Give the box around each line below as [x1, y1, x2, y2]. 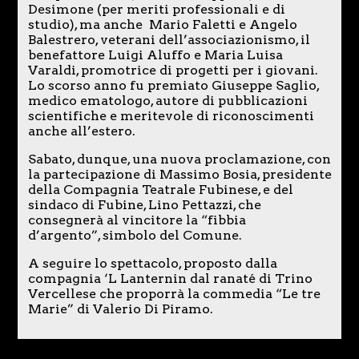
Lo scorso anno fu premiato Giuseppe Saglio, [27, 77, 319, 93]
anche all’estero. [27, 123, 135, 139]
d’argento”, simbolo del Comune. [27, 227, 242, 243]
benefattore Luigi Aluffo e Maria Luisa [27, 46, 283, 63]
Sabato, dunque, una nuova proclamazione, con [27, 151, 331, 167]
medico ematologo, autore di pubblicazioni [27, 92, 308, 108]
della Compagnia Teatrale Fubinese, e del [27, 181, 293, 197]
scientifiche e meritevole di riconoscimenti [27, 107, 314, 123]
